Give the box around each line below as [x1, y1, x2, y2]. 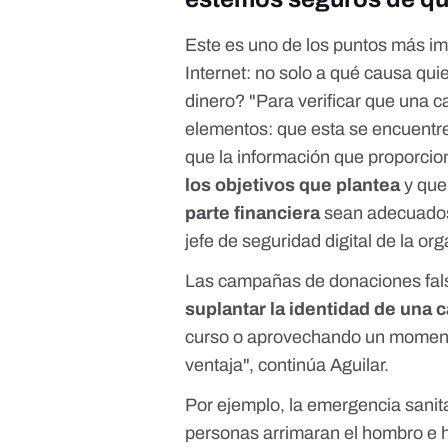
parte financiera [185, 203, 321, 224]
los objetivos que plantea [185, 175, 401, 196]
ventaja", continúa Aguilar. [185, 355, 390, 376]
